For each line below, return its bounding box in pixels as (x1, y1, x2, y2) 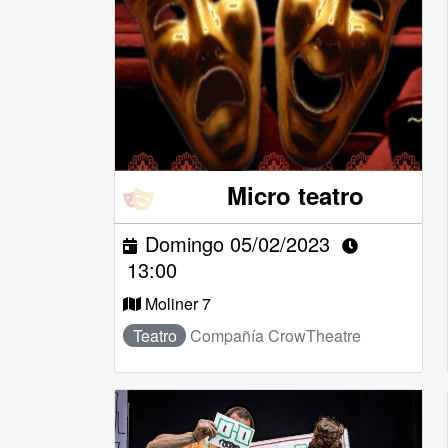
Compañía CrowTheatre (190, 323, 362, 347)
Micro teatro (227, 177, 365, 212)
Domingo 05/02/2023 (145, 228, 330, 258)
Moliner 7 (145, 291, 211, 315)
